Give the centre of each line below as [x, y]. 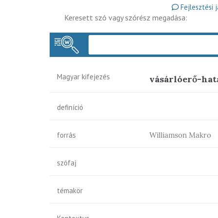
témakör [70, 191]
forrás [66, 135]
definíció [70, 107]
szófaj [67, 163]
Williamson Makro [180, 135]
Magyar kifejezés [83, 77]
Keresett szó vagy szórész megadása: [126, 18]
